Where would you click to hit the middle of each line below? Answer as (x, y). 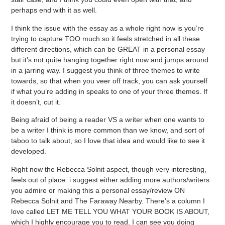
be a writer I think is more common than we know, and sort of (108, 130)
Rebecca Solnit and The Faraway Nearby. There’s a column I (108, 201)
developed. (29, 151)
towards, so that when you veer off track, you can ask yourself (109, 81)
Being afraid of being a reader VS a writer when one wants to (108, 120)
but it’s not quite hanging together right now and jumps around (110, 60)
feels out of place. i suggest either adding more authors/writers (110, 180)
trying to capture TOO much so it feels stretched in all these (106, 38)
